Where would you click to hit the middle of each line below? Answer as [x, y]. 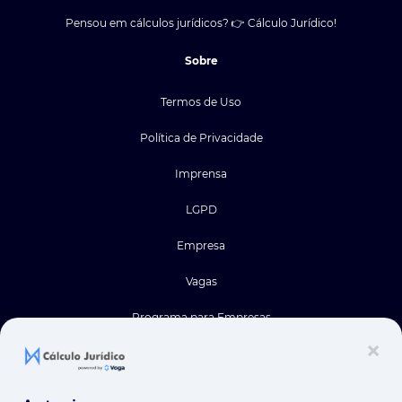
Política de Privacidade [201, 137]
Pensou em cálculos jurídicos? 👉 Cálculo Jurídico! [201, 22]
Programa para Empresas [201, 317]
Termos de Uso [201, 101]
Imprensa [201, 173]
